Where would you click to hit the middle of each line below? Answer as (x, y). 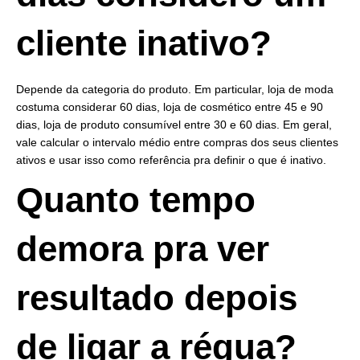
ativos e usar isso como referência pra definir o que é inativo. (171, 160)
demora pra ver (143, 249)
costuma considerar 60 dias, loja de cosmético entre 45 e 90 (170, 107)
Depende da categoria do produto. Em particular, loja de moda (175, 90)
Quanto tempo (136, 200)
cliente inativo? (144, 43)
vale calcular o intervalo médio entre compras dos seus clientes (177, 143)
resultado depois (157, 298)
